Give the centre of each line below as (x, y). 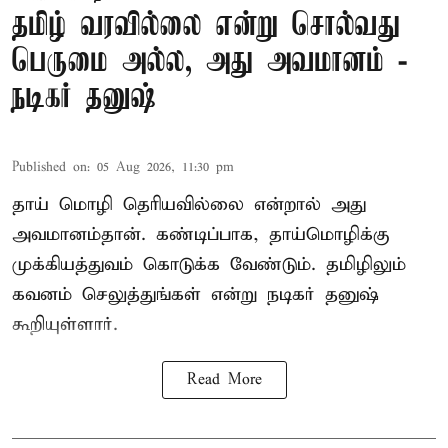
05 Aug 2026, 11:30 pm (165, 168)
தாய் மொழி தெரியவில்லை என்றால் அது (189, 205)
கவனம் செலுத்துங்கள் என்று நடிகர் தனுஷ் (195, 295)
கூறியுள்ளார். (65, 325)
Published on (49, 168)
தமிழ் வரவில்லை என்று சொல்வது (206, 27)
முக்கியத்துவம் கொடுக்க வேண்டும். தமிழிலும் (209, 265)
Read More (224, 380)
